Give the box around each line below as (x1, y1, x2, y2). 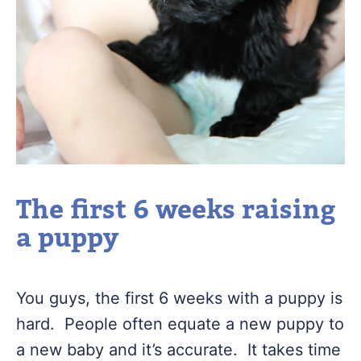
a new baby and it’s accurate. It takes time (16, 340, 341, 359)
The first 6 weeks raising (16, 193, 336, 228)
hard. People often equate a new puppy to (16, 314, 344, 334)
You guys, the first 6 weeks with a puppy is (16, 288, 342, 308)
